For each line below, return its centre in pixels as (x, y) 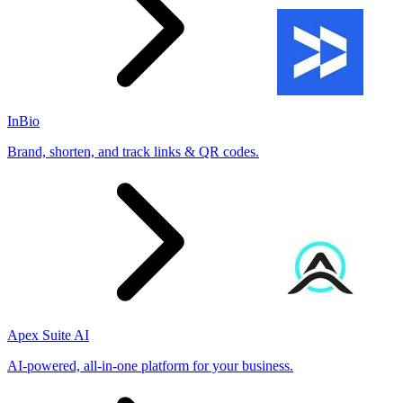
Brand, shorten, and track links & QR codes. (133, 151)
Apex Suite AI (48, 335)
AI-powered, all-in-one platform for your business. (150, 365)
